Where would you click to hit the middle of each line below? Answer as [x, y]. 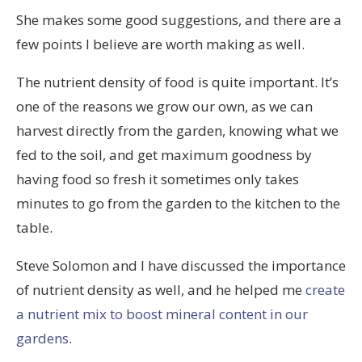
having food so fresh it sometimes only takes [158, 179]
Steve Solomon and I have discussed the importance [181, 266]
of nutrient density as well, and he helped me [161, 290]
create [325, 290]
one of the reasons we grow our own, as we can [164, 107]
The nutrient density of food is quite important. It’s [177, 82]
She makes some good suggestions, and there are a [179, 20]
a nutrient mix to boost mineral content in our [162, 314]
